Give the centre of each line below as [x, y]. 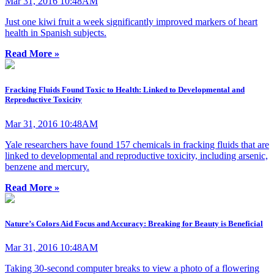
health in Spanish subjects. [56, 33]
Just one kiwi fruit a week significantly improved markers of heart [131, 22]
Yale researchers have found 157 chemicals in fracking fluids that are [137, 144]
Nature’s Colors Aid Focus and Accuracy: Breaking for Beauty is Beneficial [134, 223]
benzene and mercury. [47, 166]
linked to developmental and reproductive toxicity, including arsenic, [136, 155]
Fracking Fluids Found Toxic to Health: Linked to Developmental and [125, 90]
